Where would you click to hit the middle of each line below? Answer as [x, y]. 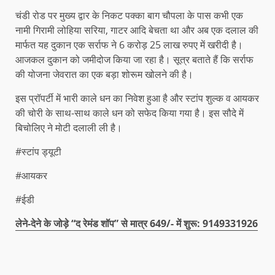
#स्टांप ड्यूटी [38, 152]
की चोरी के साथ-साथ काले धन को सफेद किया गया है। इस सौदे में [130, 113]
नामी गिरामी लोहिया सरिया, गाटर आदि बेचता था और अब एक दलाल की [137, 30]
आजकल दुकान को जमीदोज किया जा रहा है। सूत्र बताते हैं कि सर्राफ [134, 60]
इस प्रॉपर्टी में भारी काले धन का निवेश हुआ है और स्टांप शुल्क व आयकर [137, 99]
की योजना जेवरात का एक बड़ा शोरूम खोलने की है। [104, 75]
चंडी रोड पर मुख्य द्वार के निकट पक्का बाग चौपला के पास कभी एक [129, 16]
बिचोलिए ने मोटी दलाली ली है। [69, 128]
